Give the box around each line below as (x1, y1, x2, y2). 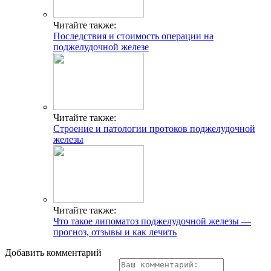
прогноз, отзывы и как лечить (53, 226, 177, 237)
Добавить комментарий (5, 247, 102, 258)
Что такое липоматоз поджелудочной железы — (53, 215, 251, 226)
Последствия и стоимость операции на (53, 30, 214, 41)
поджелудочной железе (53, 41, 149, 52)
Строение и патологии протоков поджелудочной (53, 123, 255, 134)
